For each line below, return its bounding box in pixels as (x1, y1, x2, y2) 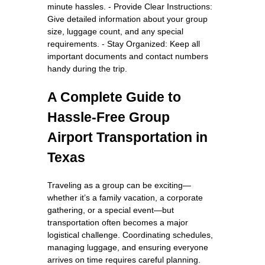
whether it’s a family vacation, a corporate (47, 192, 203, 202)
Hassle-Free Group (47, 109, 170, 125)
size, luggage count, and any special (47, 26, 183, 36)
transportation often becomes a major (47, 217, 188, 227)
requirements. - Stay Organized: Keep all (47, 38, 200, 49)
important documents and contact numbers (47, 51, 208, 61)
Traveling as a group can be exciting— (47, 180, 191, 190)
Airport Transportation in (47, 129, 208, 145)
